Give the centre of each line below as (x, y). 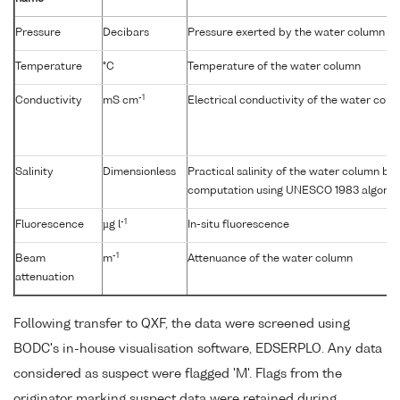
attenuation (45, 278)
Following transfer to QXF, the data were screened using (182, 324)
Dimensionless (139, 173)
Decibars (126, 33)
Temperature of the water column (274, 67)
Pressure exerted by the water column (286, 33)
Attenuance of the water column (270, 259)
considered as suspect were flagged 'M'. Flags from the (178, 374)
